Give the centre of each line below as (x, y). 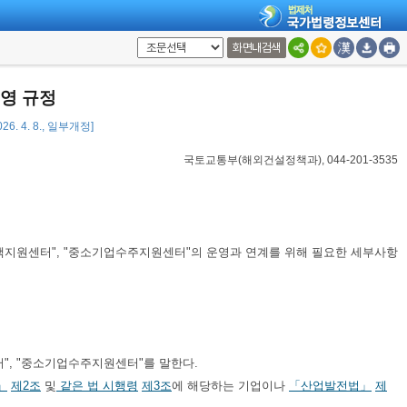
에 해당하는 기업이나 (230, 386)
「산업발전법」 (330, 386)
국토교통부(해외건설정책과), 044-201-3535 (291, 160)
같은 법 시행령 (97, 386)
